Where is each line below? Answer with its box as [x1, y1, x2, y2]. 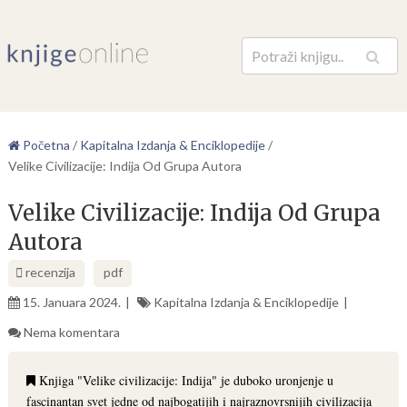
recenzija [22, 264, 75, 280]
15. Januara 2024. [22, 294, 121, 310]
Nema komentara [23, 324, 120, 340]
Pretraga [313, 56, 363, 72]
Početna [19, 137, 70, 153]
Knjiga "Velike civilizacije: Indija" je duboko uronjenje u [35, 372, 333, 389]
